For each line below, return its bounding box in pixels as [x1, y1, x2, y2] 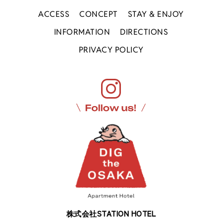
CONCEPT [79, 8, 118, 19]
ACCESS [38, 8, 70, 19]
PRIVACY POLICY [78, 44, 144, 55]
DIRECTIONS [120, 26, 168, 37]
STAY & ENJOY [127, 8, 184, 19]
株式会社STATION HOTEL [66, 208, 156, 219]
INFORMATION [54, 26, 111, 37]
